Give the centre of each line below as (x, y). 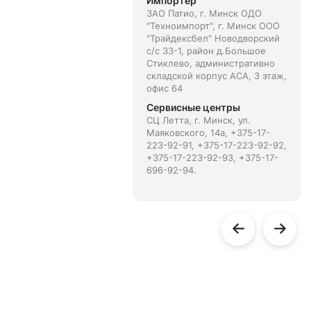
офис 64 (164, 88)
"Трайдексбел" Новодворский (213, 38)
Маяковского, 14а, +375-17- (208, 133)
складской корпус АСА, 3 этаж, (216, 76)
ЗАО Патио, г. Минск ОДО (204, 13)
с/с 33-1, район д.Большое (206, 51)
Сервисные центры (193, 107)
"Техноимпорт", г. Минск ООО (213, 26)
